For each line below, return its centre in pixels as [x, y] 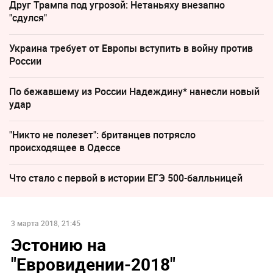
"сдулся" [28, 17]
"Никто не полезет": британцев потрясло [102, 134]
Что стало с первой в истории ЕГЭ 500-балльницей [126, 178]
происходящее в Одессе [65, 147]
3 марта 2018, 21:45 [45, 223]
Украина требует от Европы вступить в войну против [131, 48]
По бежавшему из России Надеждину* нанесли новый [134, 91]
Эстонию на [58, 244]
